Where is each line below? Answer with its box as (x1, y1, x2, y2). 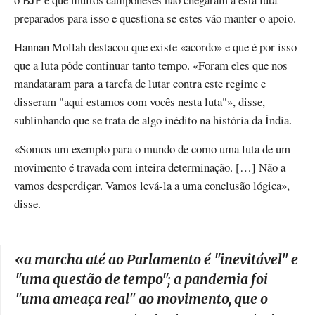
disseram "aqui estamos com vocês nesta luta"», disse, (14, 93, 265, 110)
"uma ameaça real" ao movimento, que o (15, 290, 268, 308)
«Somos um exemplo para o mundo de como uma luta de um (14, 141, 290, 157)
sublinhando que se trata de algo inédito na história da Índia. (14, 111, 292, 128)
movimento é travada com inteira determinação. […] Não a (14, 159, 285, 176)
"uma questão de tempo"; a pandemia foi (15, 271, 268, 288)
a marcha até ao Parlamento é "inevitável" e (24, 251, 298, 269)
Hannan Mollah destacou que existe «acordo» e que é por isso (14, 38, 297, 55)
